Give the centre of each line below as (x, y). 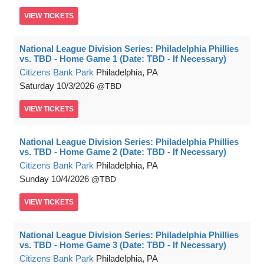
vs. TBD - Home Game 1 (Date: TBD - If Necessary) (123, 59)
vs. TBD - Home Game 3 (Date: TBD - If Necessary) (123, 245)
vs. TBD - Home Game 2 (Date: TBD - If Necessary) (123, 152)
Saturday (37, 86)
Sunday (34, 179)
